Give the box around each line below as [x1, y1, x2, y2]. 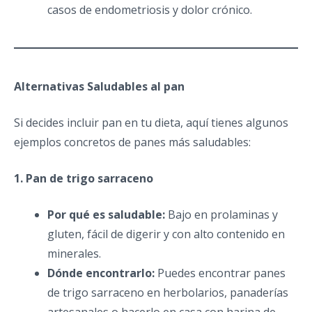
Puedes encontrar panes [155, 265, 286, 281]
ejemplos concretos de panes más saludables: [14, 134, 251, 150]
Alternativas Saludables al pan [14, 78, 185, 94]
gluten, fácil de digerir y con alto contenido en [47, 226, 285, 242]
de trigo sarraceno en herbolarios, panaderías [47, 284, 288, 300]
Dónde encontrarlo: [47, 265, 155, 281]
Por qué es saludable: [47, 206, 165, 222]
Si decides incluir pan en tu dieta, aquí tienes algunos [14, 114, 288, 130]
